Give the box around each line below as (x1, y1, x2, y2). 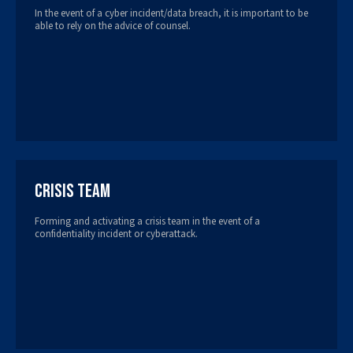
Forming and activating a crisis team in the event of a (35, 214, 260, 229)
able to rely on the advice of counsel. (35, 18, 191, 33)
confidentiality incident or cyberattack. (35, 226, 198, 241)
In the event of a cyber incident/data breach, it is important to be (35, 6, 308, 20)
